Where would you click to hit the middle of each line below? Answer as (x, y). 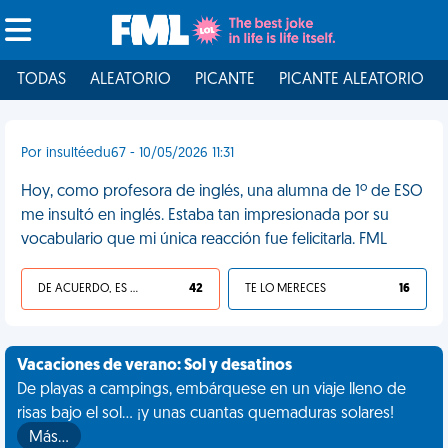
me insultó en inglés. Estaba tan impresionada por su (205, 216)
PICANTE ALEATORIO (351, 80)
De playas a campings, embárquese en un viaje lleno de (211, 390)
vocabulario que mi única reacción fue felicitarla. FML (204, 240)
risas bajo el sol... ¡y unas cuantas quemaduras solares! (205, 414)
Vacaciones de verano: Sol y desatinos (154, 366)
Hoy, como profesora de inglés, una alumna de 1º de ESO (222, 192)
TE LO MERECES (285, 289)
